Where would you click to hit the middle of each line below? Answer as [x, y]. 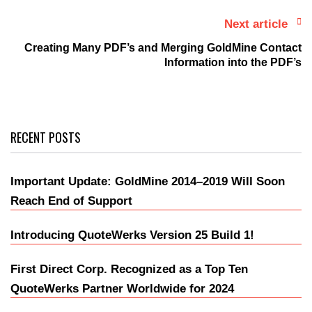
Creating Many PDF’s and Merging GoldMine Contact [163, 48]
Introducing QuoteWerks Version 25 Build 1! [132, 235]
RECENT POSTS [46, 138]
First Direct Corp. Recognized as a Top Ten [129, 270]
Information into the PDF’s [233, 63]
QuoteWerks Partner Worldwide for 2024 [122, 289]
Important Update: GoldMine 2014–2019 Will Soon [148, 182]
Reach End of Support [71, 201]
